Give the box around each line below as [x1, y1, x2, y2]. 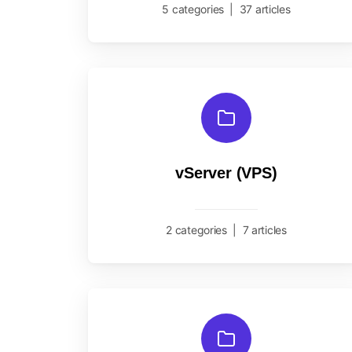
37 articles [239, 2, 291, 16]
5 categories [162, 2, 225, 16]
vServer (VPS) [175, 164, 277, 181]
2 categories [166, 223, 227, 236]
